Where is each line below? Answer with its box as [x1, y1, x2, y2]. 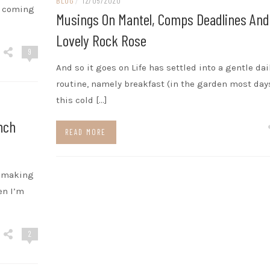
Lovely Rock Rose [55, 30, 146, 49]
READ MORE [64, 127, 106, 137]
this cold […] [55, 94, 107, 105]
